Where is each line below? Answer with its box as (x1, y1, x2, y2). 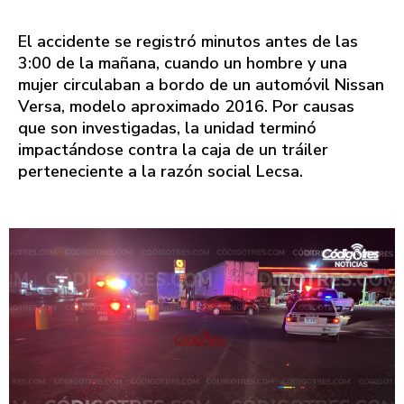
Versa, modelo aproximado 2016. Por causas (18, 95, 354, 117)
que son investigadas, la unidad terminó (18, 116, 317, 139)
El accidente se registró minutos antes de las (18, 30, 358, 52)
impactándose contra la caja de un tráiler (18, 138, 328, 161)
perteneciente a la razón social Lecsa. (18, 160, 303, 182)
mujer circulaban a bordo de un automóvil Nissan (18, 73, 384, 96)
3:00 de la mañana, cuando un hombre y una (18, 51, 347, 74)
